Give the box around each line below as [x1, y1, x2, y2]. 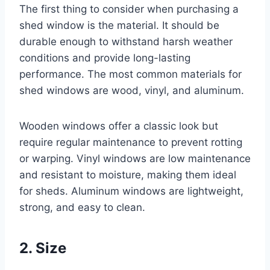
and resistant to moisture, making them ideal [19, 168, 236, 181]
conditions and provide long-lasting [19, 51, 190, 64]
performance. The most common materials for [19, 67, 242, 80]
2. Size [19, 239, 66, 257]
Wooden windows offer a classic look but [19, 119, 218, 132]
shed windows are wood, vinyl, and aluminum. [19, 84, 244, 96]
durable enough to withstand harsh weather [19, 35, 233, 48]
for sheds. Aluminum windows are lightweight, [19, 184, 243, 197]
